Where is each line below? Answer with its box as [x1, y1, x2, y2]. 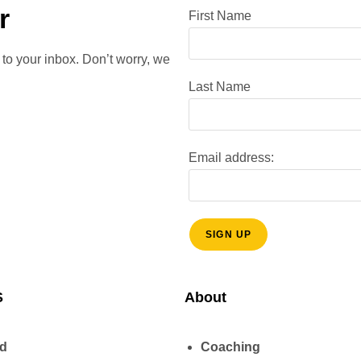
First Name [189, 9, 251, 23]
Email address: [189, 151, 274, 165]
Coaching [201, 340, 260, 355]
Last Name [189, 80, 251, 94]
